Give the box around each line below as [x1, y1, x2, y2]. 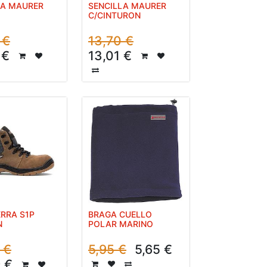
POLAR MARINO [88, 219, 153, 229]
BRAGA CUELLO [88, 209, 152, 219]
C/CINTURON [88, 10, 141, 20]
